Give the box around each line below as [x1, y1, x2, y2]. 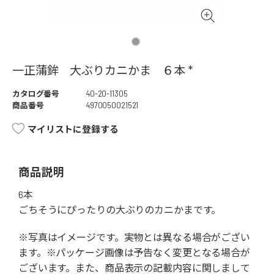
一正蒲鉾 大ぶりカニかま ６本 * [12, 63, 193, 78]
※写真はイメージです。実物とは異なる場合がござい [18, 231, 250, 243]
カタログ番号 [12, 89, 60, 99]
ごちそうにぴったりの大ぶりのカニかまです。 [18, 204, 221, 216]
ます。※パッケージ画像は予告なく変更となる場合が [18, 246, 250, 259]
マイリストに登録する [28, 124, 119, 135]
